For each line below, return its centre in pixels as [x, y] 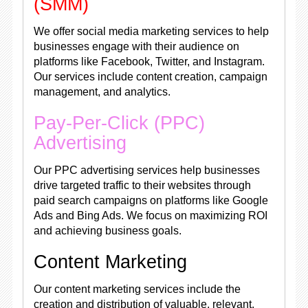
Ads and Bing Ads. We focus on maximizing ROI [150, 216]
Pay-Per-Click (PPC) [119, 123]
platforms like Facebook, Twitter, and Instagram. [149, 62]
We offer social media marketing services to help [151, 31]
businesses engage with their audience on [136, 46]
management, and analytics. [102, 92]
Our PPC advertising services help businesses [146, 170]
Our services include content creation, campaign [150, 77]
